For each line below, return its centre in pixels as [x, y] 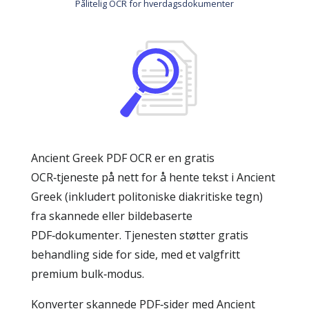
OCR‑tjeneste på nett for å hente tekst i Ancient [153, 177]
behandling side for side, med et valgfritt [136, 255]
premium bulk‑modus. [88, 274]
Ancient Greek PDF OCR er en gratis [123, 158]
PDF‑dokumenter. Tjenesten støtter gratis [140, 235]
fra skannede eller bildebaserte [112, 216]
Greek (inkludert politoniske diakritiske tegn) [147, 197]
